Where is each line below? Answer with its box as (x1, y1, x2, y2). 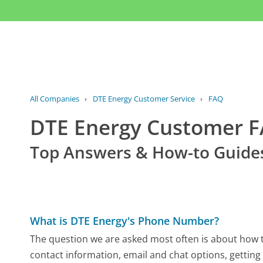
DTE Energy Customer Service (92, 93, 195, 104)
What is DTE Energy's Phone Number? (30, 213, 220, 228)
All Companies (30, 93, 80, 104)
